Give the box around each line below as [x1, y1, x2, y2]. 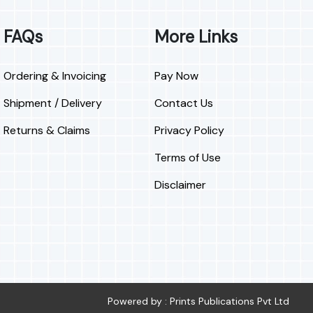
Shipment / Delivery [3, 96, 102, 111]
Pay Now [154, 68, 199, 84]
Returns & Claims [3, 123, 90, 138]
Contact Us [154, 96, 214, 111]
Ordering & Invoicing [3, 68, 106, 84]
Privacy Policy [154, 123, 225, 138]
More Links [154, 26, 238, 48]
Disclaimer [154, 177, 207, 193]
